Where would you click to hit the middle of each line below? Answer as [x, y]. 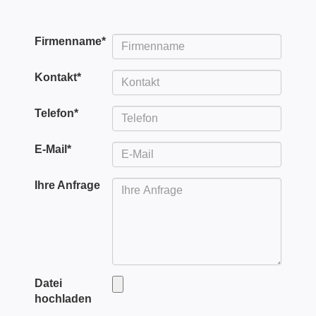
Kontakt [56, 77]
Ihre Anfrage [67, 185]
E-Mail [51, 149]
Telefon [54, 113]
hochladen [63, 299]
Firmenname [68, 41]
